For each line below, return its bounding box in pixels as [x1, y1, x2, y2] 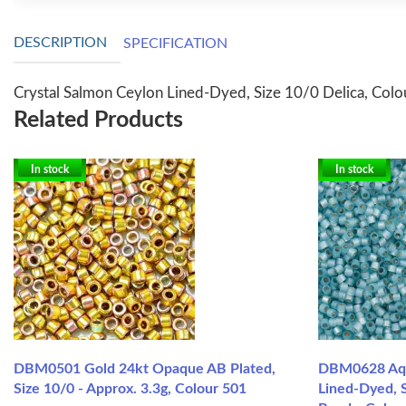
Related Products [14, 108, 183, 131]
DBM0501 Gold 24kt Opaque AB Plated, [14, 361, 275, 376]
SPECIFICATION [123, 36, 227, 52]
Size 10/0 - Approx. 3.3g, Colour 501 [14, 381, 246, 396]
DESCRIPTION [14, 35, 107, 51]
